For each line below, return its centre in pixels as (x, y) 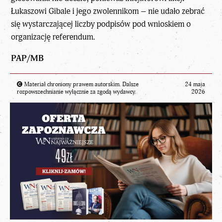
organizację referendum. (53, 37)
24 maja (195, 84)
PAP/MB (28, 58)
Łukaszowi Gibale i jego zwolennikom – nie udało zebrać (108, 11)
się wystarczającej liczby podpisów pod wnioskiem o (101, 24)
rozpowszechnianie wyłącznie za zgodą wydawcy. (77, 92)
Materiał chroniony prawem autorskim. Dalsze (81, 84)
